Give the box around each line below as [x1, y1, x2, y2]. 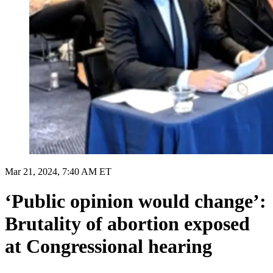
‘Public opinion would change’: [5, 190, 266, 213]
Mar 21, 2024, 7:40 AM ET [5, 166, 112, 177]
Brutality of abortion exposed [5, 213, 250, 235]
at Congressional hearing [5, 235, 212, 258]
